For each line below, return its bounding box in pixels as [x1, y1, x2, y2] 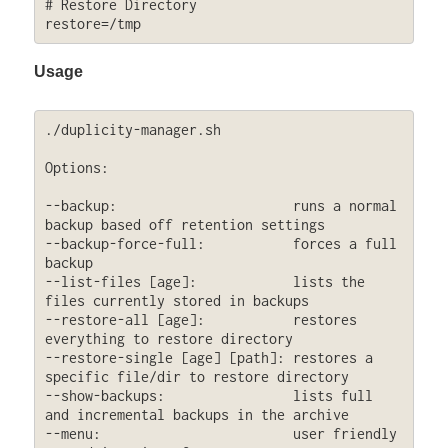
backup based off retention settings [44, 216, 325, 234]
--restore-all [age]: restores [44, 311, 357, 329]
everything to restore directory [44, 330, 293, 348]
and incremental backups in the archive [44, 406, 349, 424]
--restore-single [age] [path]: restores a [44, 349, 373, 367]
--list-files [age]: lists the [44, 273, 365, 291]
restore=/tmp [44, 15, 141, 33]
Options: [44, 159, 109, 177]
